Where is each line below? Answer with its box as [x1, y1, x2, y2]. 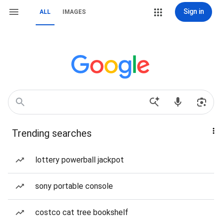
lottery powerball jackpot [35, 155, 124, 165]
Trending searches [12, 127, 92, 139]
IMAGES [62, 8, 86, 15]
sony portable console [35, 181, 113, 191]
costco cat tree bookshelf [35, 208, 128, 217]
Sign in [183, 7, 204, 15]
